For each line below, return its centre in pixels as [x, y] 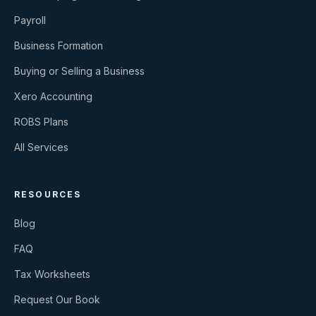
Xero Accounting [53, 97]
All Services [41, 147]
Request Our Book [57, 300]
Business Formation [59, 46]
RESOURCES [48, 195]
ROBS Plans [41, 122]
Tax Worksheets [52, 274]
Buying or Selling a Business [79, 71]
